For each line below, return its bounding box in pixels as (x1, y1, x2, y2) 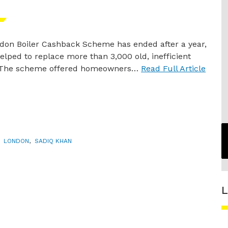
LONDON (4, 137, 29, 145)
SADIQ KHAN (35, 137, 72, 145)
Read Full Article (141, 64, 206, 73)
